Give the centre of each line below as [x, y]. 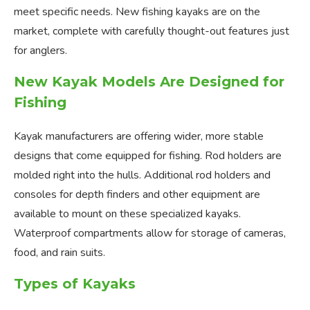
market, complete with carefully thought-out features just [152, 31]
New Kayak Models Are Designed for [149, 82]
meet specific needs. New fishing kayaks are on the [137, 12]
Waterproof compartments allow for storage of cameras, [150, 234]
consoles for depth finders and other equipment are [137, 195]
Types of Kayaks [75, 284]
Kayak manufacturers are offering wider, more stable [139, 137]
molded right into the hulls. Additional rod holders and [142, 175]
